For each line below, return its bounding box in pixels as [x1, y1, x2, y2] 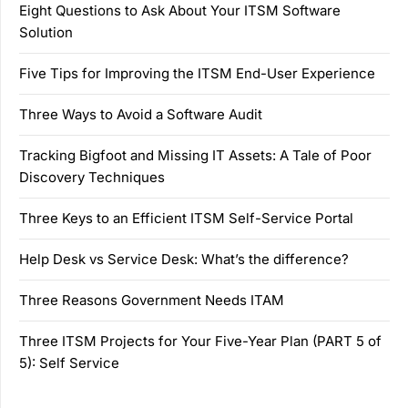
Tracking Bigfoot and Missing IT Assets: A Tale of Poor [19, 146, 372, 164]
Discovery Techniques [19, 168, 165, 186]
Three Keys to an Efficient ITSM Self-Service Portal [19, 209, 353, 227]
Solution [19, 23, 73, 41]
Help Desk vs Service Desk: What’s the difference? [19, 250, 349, 268]
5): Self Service [19, 353, 119, 372]
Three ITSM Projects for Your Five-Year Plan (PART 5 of [19, 331, 382, 350]
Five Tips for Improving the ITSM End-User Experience [19, 64, 375, 82]
